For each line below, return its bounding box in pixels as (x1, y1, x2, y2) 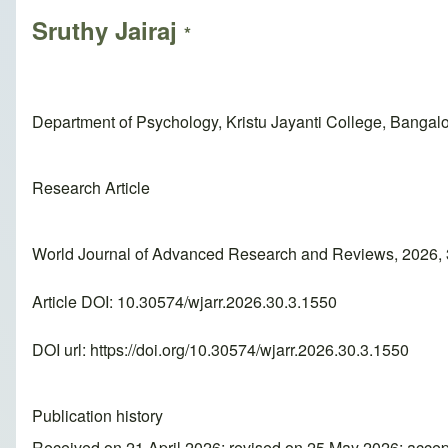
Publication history (32, 404, 163, 428)
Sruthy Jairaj (32, 13, 184, 48)
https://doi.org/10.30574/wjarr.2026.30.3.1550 (90, 338, 409, 362)
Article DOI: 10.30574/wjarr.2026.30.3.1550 (32, 290, 337, 314)
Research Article (32, 176, 150, 200)
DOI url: (32, 338, 90, 362)
